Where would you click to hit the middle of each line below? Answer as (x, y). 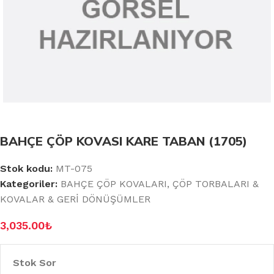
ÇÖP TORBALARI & (216, 183)
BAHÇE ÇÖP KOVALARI (114, 183)
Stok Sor (35, 262)
